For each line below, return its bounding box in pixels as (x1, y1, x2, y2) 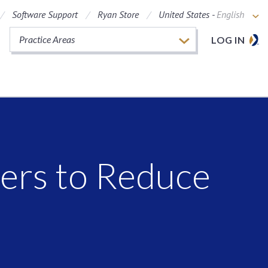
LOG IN (211, 34, 245, 45)
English (217, 8, 244, 20)
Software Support (12, 8, 78, 20)
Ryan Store (98, 8, 139, 20)
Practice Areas (19, 33, 75, 45)
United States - (159, 8, 217, 20)
